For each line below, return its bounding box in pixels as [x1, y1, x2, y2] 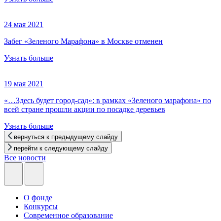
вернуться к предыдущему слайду [14, 133, 118, 141]
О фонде [24, 193, 52, 202]
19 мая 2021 [4, 79, 43, 88]
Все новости [4, 153, 46, 162]
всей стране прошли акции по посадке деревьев [4, 105, 165, 114]
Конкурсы [24, 202, 58, 211]
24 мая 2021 [4, 20, 43, 29]
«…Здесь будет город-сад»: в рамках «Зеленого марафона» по [4, 96, 211, 105]
